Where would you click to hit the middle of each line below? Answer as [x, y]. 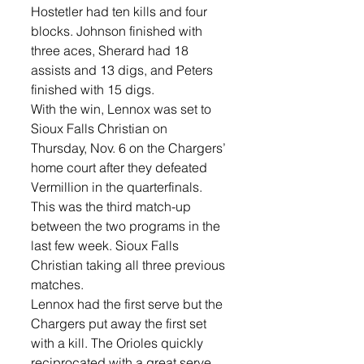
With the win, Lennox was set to [123, 108]
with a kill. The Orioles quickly [119, 342]
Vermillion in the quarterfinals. [118, 186]
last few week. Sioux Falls [106, 245]
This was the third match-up [113, 206]
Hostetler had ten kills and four [121, 11]
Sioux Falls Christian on [101, 128]
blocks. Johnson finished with [118, 30]
